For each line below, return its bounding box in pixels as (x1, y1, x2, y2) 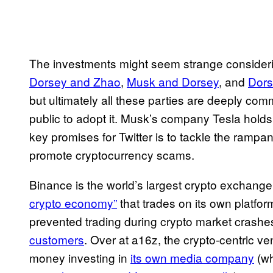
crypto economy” (29, 194, 117, 211)
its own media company (130, 249, 254, 266)
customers (29, 231, 84, 248)
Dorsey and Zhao (29, 73, 121, 90)
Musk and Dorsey (127, 73, 219, 90)
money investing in (29, 249, 130, 266)
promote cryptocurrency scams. (29, 146, 197, 163)
